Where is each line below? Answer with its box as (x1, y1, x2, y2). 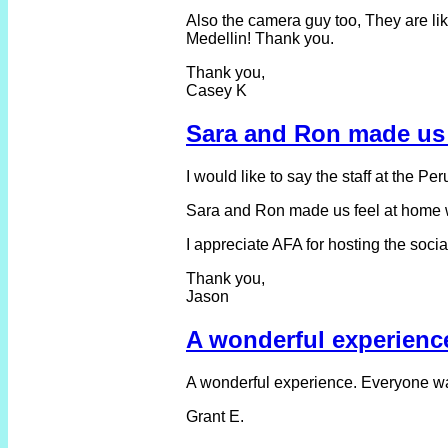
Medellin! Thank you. (186, 30, 334, 48)
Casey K (186, 82, 247, 100)
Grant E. (186, 407, 244, 425)
